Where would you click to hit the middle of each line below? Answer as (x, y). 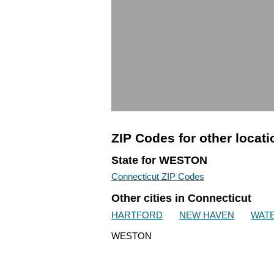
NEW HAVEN (207, 215)
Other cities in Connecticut (181, 198)
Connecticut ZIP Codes (158, 177)
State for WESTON (159, 160)
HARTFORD (137, 215)
